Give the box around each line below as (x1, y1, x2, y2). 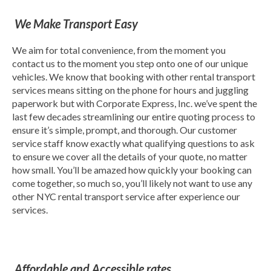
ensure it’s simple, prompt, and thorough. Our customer (12, 123, 237, 135)
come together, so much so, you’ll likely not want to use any (12, 177, 252, 189)
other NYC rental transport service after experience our (12, 190, 240, 202)
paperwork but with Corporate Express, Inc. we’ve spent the (12, 97, 257, 109)
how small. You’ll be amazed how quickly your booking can (12, 163, 252, 175)
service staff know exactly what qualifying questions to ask (12, 137, 255, 149)
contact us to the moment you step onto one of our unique (12, 57, 248, 69)
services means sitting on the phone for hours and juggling (12, 83, 249, 96)
